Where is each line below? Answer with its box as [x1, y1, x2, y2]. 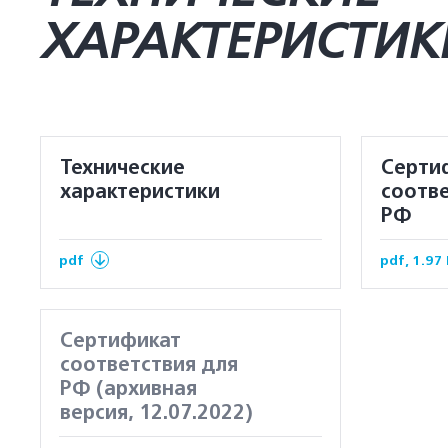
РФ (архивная [60, 377, 197, 401]
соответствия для [60, 353, 238, 377]
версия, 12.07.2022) [60, 401, 253, 425]
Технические [60, 156, 185, 180]
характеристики [60, 180, 220, 204]
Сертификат [60, 329, 181, 353]
